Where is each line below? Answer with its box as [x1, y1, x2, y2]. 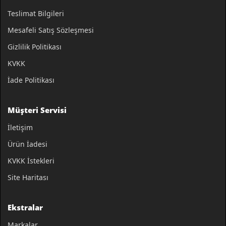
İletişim [8, 123, 33, 133]
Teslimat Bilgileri [8, 9, 64, 19]
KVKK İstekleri [8, 156, 54, 166]
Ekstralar [8, 202, 43, 213]
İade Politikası [8, 75, 54, 85]
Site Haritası [8, 173, 48, 183]
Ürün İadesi [8, 139, 47, 149]
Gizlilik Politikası [8, 42, 62, 52]
